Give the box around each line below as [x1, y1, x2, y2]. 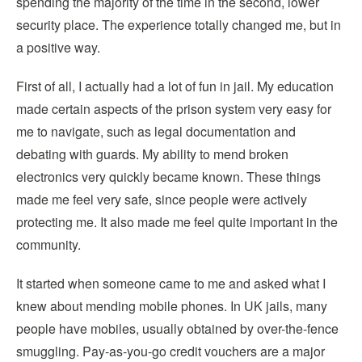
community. [16, 235, 81, 254]
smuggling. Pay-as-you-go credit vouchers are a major [16, 342, 325, 360]
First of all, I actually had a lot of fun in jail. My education [16, 77, 334, 95]
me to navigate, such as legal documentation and [16, 122, 296, 141]
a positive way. [16, 38, 100, 57]
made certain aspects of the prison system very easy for [16, 99, 331, 118]
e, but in [296, 15, 341, 34]
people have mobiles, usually [16, 319, 183, 338]
